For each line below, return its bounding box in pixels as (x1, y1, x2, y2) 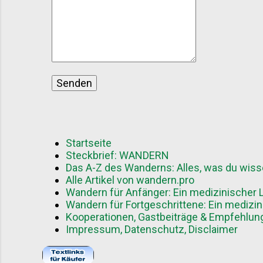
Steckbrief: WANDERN (66, 149, 169, 161)
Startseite (66, 137, 112, 149)
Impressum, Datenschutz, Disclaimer (66, 223, 238, 235)
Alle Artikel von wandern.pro (66, 174, 194, 186)
